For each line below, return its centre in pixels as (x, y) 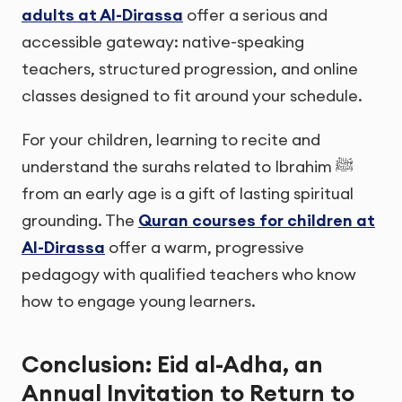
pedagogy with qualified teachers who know (189, 275)
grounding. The (80, 221)
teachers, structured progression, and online (190, 69)
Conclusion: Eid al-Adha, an (172, 364)
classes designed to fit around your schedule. (192, 96)
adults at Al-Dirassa (102, 15)
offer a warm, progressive (205, 248)
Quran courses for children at (257, 221)
